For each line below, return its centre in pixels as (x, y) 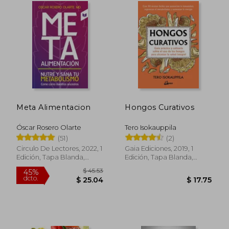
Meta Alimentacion (54, 107)
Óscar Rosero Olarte (49, 127)
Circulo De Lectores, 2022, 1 (60, 148)
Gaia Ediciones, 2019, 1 (159, 148)
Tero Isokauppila (151, 127)
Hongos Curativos (160, 107)
